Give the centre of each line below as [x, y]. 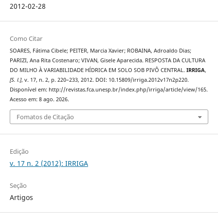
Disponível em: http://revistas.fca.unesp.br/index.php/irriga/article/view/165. [109, 90]
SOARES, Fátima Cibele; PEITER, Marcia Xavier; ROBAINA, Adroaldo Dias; [100, 51]
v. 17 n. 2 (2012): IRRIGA [49, 163]
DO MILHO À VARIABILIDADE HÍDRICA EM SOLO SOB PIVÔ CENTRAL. [98, 70]
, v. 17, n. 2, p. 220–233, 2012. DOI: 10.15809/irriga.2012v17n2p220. [105, 80]
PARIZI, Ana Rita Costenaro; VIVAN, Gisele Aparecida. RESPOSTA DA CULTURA [107, 61]
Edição [19, 151]
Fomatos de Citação [45, 117]
